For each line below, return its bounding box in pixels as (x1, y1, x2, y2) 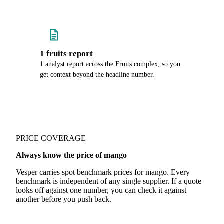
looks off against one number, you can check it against (16, 186, 186, 194)
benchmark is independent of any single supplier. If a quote (16, 177, 201, 185)
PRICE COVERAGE (16, 134, 86, 142)
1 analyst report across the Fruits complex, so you (40, 60, 180, 68)
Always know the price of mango (16, 151, 127, 159)
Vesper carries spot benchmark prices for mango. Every (16, 168, 190, 176)
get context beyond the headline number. (40, 71, 154, 78)
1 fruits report (40, 49, 93, 58)
